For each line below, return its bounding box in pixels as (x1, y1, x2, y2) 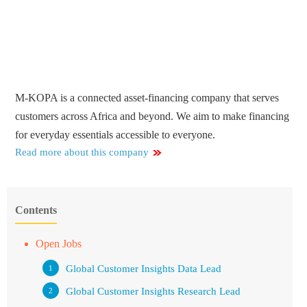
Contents (15, 204, 57, 217)
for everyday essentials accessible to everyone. (15, 129, 216, 141)
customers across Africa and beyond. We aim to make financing (15, 110, 290, 123)
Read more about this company (15, 147, 149, 158)
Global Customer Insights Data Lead (65, 263, 221, 275)
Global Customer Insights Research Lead (65, 286, 241, 297)
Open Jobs (35, 238, 82, 250)
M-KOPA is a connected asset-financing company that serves (15, 92, 280, 104)
